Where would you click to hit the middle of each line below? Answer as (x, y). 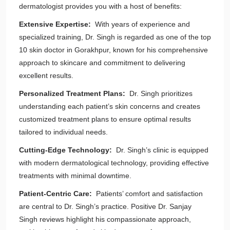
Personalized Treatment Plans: (73, 93)
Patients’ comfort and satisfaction (148, 194)
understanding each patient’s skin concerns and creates (110, 106)
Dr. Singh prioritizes (160, 93)
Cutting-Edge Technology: (68, 150)
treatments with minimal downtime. (75, 176)
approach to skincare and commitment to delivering (102, 63)
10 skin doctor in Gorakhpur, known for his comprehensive (113, 50)
